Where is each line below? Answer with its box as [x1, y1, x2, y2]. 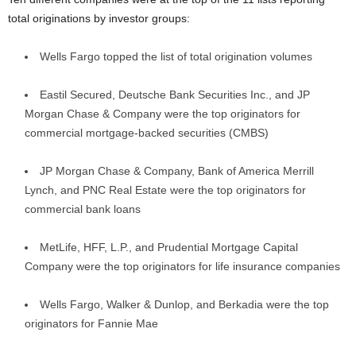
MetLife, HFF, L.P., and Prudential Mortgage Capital [40, 241, 298, 253]
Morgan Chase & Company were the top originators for [25, 107, 300, 120]
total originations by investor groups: [8, 12, 190, 25]
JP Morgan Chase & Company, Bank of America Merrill [40, 164, 314, 177]
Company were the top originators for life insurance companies [25, 260, 340, 273]
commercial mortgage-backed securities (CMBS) [25, 126, 269, 139]
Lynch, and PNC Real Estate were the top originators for [25, 184, 306, 196]
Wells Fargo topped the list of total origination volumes [40, 50, 312, 63]
